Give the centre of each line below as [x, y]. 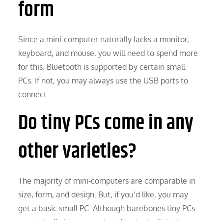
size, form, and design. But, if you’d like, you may [103, 194]
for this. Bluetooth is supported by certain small [102, 67]
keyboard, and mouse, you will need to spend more [108, 53]
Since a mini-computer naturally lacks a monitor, [104, 39]
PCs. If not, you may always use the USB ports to [103, 80]
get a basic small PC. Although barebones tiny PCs [107, 208]
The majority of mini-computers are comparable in [107, 180]
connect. [34, 94]
